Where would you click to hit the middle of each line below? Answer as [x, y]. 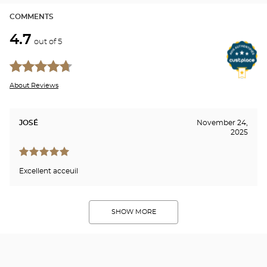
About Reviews [34, 85]
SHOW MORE [133, 212]
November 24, [222, 122]
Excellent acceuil [49, 171]
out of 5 [48, 42]
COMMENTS [32, 16]
